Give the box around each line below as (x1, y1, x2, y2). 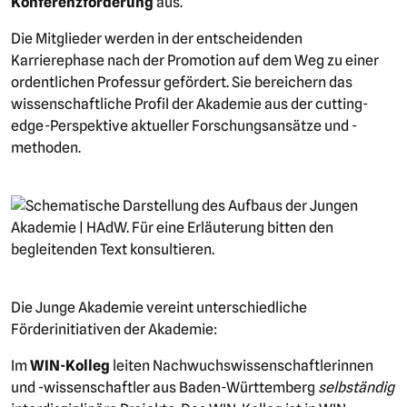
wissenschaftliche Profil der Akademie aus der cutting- (11, 94, 368, 113)
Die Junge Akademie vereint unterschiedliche (11, 298, 307, 316)
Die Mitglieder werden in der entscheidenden (11, 29, 303, 47)
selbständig (318, 378, 394, 396)
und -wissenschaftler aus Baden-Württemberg (11, 378, 318, 396)
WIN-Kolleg (30, 356, 110, 374)
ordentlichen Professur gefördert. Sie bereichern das (11, 73, 352, 91)
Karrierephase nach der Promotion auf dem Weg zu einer (11, 51, 379, 69)
